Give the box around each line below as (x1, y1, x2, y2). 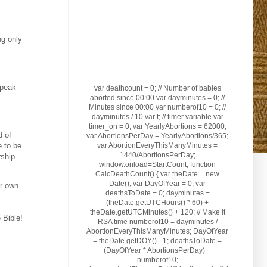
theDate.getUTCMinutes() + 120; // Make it (89, 207, 225, 216)
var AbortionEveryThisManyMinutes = (97, 141, 218, 150)
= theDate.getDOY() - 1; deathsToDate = (93, 236, 222, 245)
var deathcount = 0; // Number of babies (94, 83, 221, 92)
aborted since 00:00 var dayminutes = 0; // (90, 93, 225, 102)
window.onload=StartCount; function (99, 160, 216, 169)
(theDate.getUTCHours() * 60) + (106, 198, 209, 207)
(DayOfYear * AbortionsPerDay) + (104, 246, 211, 254)
